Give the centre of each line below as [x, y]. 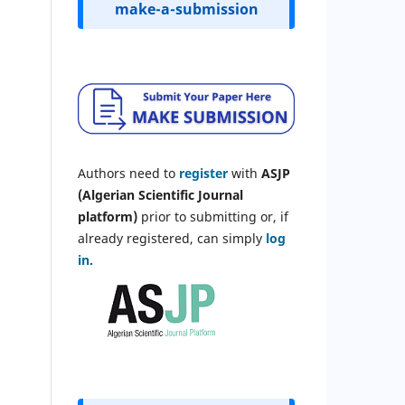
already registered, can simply [172, 238]
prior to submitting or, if [213, 216]
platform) [108, 216]
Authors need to [128, 173]
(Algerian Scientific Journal [160, 194]
